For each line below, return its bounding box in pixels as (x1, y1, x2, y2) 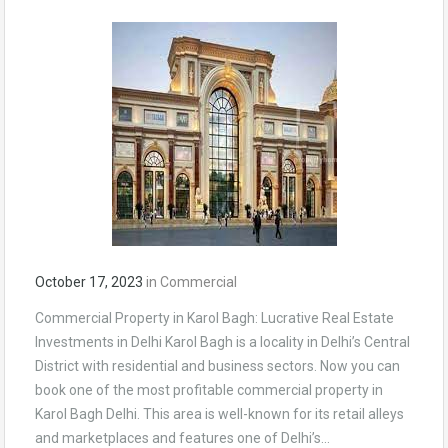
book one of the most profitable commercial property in (35, 381, 383, 398)
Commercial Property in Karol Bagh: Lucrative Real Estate (35, 309, 394, 326)
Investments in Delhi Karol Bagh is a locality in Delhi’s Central (35, 333, 410, 350)
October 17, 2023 (35, 273, 143, 290)
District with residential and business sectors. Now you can (35, 357, 400, 374)
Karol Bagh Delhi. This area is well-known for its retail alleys (35, 405, 404, 422)
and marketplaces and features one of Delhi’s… (35, 429, 330, 446)
